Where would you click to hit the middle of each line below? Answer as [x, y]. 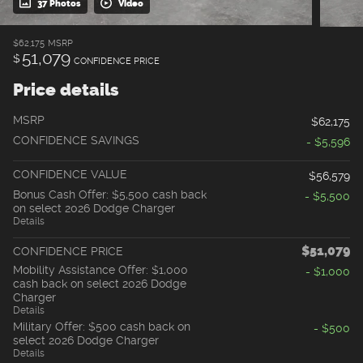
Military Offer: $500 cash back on [102, 327]
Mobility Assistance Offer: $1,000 [100, 270]
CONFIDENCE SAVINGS [76, 141]
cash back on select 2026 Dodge [100, 284]
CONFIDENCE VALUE [70, 175]
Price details [66, 90]
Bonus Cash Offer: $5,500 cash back [110, 195]
